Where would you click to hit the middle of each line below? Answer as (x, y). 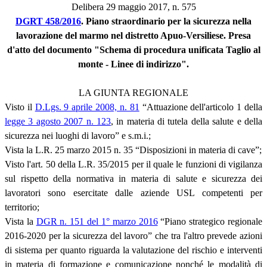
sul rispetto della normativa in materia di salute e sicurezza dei (133, 178)
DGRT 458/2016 (48, 21)
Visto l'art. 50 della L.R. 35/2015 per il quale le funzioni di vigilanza (133, 164)
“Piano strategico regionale (210, 221)
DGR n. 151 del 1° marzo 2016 (97, 221)
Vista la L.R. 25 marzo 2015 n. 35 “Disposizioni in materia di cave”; (133, 150)
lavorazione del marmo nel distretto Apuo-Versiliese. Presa (133, 35)
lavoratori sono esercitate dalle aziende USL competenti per (133, 193)
